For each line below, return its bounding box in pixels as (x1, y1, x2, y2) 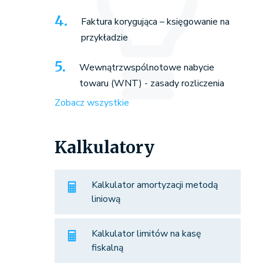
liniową (91, 193, 120, 206)
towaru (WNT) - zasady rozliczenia (79, 77, 224, 90)
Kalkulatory (54, 137, 154, 159)
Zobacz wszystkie (54, 96, 129, 110)
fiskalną (91, 241, 123, 255)
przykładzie (80, 31, 128, 45)
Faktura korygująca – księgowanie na (80, 15, 230, 29)
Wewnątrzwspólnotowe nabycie (79, 61, 214, 75)
